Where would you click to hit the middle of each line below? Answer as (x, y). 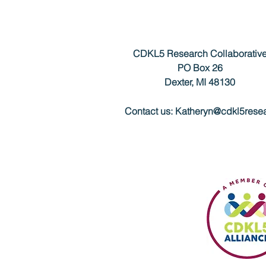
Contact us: (150, 111)
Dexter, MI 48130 (200, 82)
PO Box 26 (200, 68)
